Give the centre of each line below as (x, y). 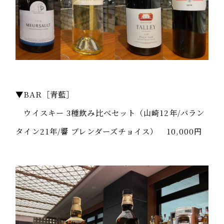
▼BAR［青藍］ (45, 94)
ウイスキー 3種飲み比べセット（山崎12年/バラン (110, 112)
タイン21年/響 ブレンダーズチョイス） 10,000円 (109, 131)
